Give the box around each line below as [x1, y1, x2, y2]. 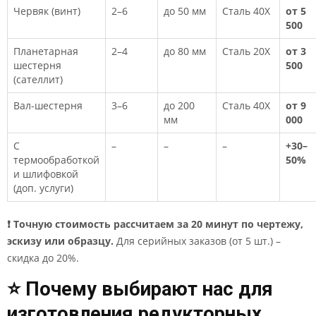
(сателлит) [13, 73, 63, 86]
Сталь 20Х [222, 44, 270, 58]
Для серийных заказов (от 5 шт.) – [114, 234, 281, 248]
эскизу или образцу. [7, 234, 114, 248]
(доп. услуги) [13, 181, 73, 195]
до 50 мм [164, 4, 206, 18]
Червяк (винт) [13, 4, 80, 18]
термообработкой [13, 153, 99, 166]
